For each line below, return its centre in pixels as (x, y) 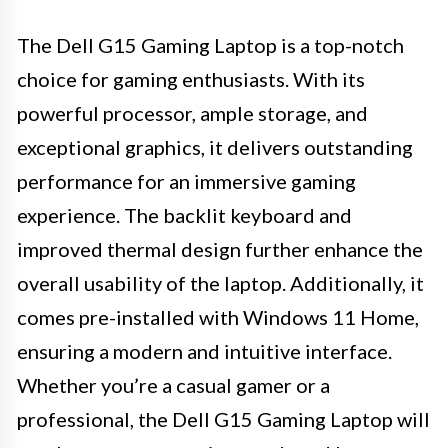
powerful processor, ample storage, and (192, 112)
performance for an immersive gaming (186, 180)
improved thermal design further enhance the (220, 248)
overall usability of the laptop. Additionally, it (220, 282)
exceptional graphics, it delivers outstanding (215, 146)
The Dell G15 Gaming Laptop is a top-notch (210, 44)
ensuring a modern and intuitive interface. (204, 350)
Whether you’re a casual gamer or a (173, 384)
